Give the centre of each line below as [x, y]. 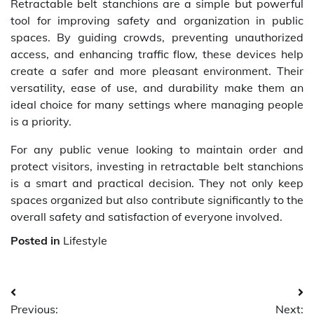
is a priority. [41, 122]
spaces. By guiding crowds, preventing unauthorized [157, 37]
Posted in [37, 241]
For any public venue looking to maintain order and [157, 150]
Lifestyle [85, 241]
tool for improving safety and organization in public [157, 21]
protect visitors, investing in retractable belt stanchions [157, 166]
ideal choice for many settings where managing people [157, 105]
